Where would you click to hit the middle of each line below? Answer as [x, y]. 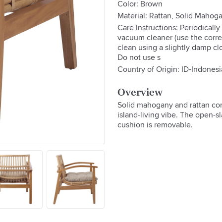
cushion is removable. [155, 125]
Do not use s [139, 57]
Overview [140, 92]
